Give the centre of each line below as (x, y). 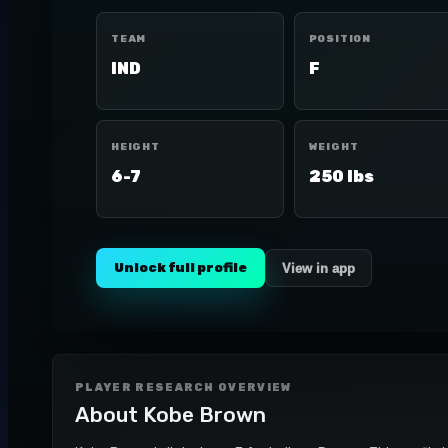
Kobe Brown (204, 414)
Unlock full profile (180, 267)
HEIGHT (135, 147)
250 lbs (341, 176)
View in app (318, 268)
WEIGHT (333, 147)
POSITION (339, 39)
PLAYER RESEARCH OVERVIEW (183, 387)
